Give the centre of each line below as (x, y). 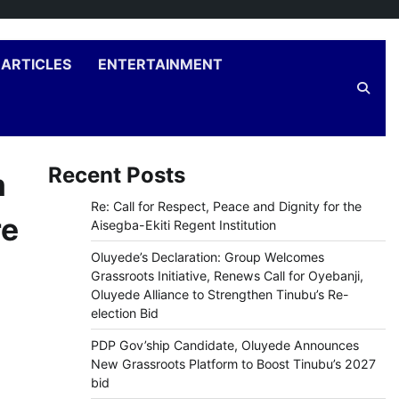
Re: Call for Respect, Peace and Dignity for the (226, 206)
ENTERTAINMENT (160, 64)
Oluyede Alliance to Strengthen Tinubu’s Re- (220, 294)
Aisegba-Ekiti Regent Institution (183, 225)
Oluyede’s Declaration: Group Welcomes (207, 257)
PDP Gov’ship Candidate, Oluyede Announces (224, 345)
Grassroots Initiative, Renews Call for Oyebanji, (227, 276)
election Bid (124, 313)
